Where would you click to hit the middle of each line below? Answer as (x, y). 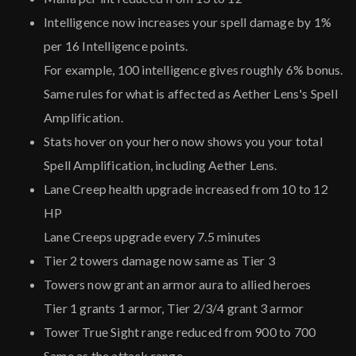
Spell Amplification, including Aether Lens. (161, 165)
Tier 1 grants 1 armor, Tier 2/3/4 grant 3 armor (174, 308)
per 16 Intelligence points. (116, 46)
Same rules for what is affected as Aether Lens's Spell (191, 94)
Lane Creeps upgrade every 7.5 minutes (153, 237)
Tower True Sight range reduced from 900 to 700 (180, 332)
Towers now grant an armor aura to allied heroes (178, 284)
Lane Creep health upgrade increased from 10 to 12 (186, 189)
